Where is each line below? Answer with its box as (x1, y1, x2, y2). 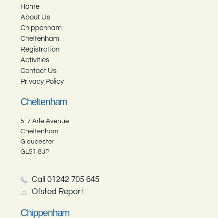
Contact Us (20, 67, 57, 74)
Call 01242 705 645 (31, 175, 99, 184)
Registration (20, 45, 60, 53)
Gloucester (20, 138, 55, 145)
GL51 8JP (20, 148, 50, 155)
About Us (20, 13, 51, 21)
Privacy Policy (20, 77, 64, 85)
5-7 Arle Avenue (20, 117, 70, 125)
